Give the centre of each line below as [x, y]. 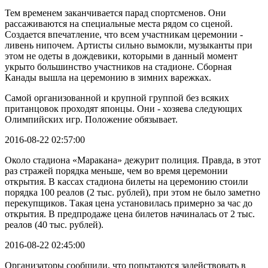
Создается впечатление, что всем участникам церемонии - [124, 34]
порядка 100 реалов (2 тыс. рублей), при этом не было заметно [133, 192]
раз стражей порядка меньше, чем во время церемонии [116, 170]
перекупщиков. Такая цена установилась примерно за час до [129, 203]
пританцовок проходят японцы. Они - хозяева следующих [124, 108]
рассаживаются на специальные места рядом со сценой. [119, 23]
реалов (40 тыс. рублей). [54, 224]
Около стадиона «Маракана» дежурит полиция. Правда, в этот [133, 160]
